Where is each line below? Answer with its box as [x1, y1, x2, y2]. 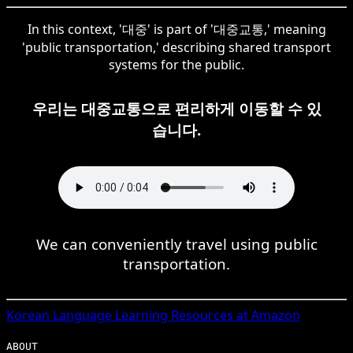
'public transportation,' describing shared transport [22, 38, 331, 56]
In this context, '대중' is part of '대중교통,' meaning [27, 20, 326, 38]
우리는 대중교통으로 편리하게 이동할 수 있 [32, 98, 321, 118]
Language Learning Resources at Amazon [50, 306, 300, 324]
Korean [6, 306, 50, 324]
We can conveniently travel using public [35, 233, 318, 254]
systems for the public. [109, 55, 244, 73]
